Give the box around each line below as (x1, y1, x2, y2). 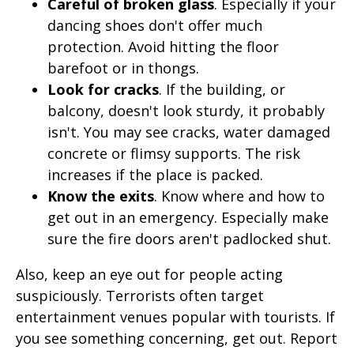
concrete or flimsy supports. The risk (47, 143, 300, 163)
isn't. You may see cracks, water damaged (47, 122, 330, 141)
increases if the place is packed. (47, 164, 263, 184)
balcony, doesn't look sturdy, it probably (47, 100, 325, 120)
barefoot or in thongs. (47, 58, 199, 77)
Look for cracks (47, 79, 159, 99)
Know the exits (47, 186, 154, 205)
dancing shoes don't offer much (47, 15, 262, 35)
